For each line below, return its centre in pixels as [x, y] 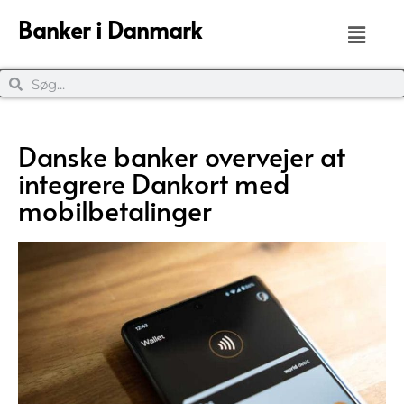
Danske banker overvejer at [182, 156]
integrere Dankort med [154, 183]
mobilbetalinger [115, 210]
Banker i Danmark [110, 29]
